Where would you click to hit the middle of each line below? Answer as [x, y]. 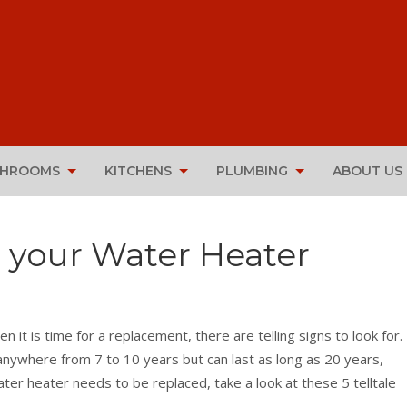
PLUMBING [252, 171]
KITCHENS [138, 171]
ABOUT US [367, 171]
